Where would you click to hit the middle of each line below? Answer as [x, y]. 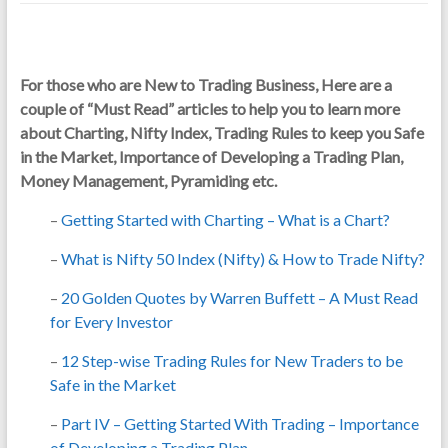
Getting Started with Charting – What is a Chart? [225, 220]
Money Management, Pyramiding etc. [148, 181]
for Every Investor [111, 322]
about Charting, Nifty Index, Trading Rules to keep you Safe [221, 133]
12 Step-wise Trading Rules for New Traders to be [231, 361]
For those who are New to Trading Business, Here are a [205, 85]
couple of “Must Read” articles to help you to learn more [209, 109]
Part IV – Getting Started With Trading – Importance [239, 424]
